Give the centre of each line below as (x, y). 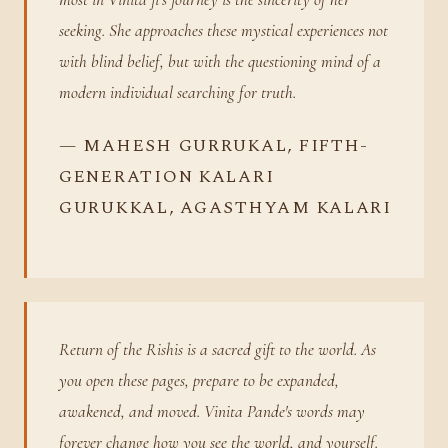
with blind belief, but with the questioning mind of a (220, 62)
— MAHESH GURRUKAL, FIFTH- (214, 145)
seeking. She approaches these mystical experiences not (223, 31)
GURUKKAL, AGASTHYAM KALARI (225, 207)
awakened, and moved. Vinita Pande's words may (212, 411)
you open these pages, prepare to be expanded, (199, 380)
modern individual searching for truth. (177, 93)
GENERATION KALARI (167, 176)
